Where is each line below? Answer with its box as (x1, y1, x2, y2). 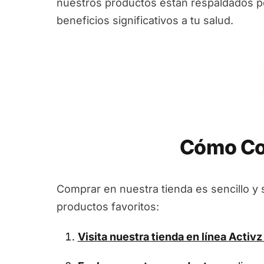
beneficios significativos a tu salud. (57, 14, 233, 27)
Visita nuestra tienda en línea (77, 230, 229, 243)
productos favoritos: (57, 200, 159, 213)
